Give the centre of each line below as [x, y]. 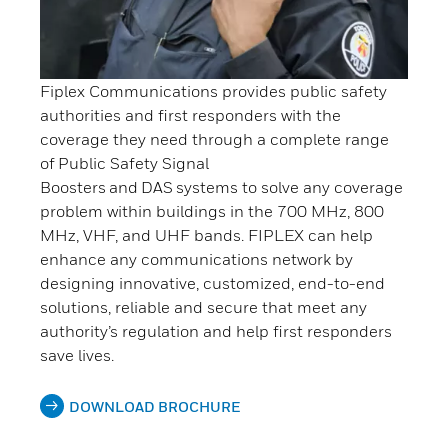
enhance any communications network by [196, 259]
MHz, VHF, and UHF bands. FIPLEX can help [206, 235]
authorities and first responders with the [190, 115]
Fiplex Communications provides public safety [213, 91]
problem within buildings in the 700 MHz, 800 [212, 211]
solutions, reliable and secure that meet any [203, 307]
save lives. [77, 355]
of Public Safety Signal [124, 163]
